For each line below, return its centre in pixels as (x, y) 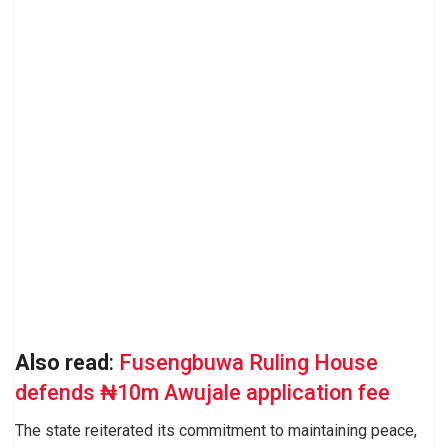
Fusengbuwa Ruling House (248, 362)
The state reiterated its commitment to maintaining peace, (216, 431)
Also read (62, 362)
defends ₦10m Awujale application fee (202, 392)
